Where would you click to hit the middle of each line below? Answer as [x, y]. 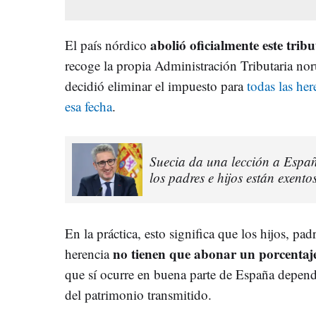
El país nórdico [108, 44]
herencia [89, 253]
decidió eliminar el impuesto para [156, 85]
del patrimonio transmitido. [138, 294]
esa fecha [89, 106]
